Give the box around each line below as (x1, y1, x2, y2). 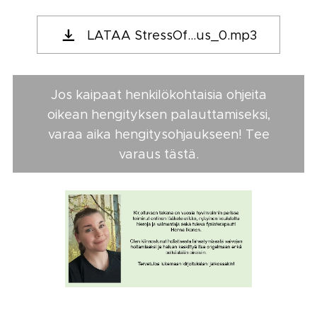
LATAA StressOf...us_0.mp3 (87, 27, 257, 43)
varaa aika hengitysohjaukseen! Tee (47, 126, 270, 142)
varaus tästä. (118, 146, 199, 162)
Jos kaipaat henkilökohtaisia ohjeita (50, 86, 267, 103)
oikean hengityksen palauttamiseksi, (47, 106, 270, 122)
